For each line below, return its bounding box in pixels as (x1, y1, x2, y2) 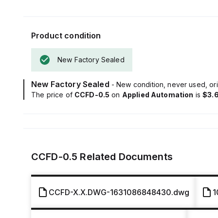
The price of (31, 91, 74, 99)
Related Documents (77, 151, 173, 163)
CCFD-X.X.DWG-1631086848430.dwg (49, 187, 189, 197)
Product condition (31, 31, 101, 40)
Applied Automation (122, 91, 194, 99)
